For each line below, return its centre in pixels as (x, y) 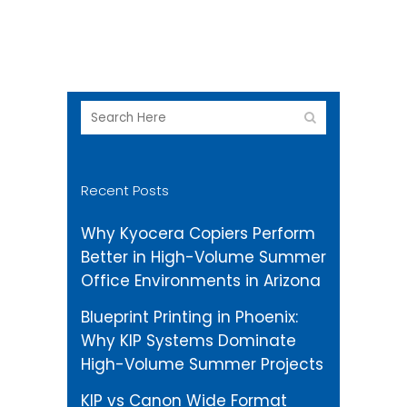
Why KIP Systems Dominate (189, 341)
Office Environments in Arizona (201, 281)
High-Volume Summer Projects (202, 364)
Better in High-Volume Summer (203, 257)
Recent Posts (125, 190)
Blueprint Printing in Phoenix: (189, 317)
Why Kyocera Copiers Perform (198, 233)
